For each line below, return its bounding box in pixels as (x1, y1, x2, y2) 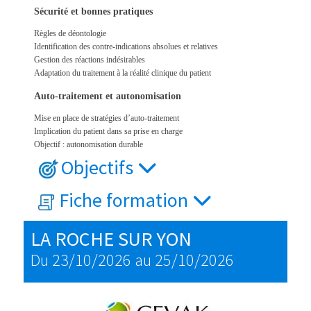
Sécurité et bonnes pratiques (33, 6, 153, 17)
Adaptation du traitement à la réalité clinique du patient (33, 68, 211, 78)
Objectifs (60, 155, 137, 180)
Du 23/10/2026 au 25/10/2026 (30, 249, 234, 271)
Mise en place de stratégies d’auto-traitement (33, 113, 179, 124)
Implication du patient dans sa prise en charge (33, 126, 183, 137)
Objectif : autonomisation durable (33, 140, 143, 150)
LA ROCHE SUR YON (30, 226, 192, 251)
